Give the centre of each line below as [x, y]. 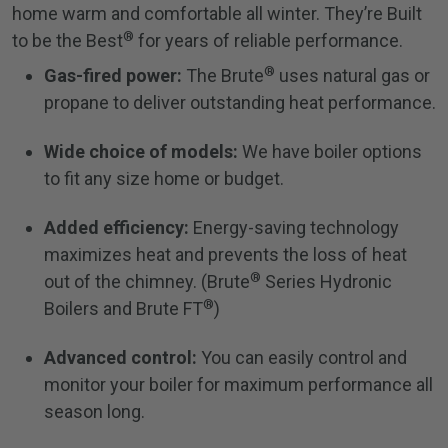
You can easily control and [302, 358]
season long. [94, 412]
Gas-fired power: [113, 76]
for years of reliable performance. [268, 41]
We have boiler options [330, 152]
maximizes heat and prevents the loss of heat [225, 255]
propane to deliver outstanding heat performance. [240, 103]
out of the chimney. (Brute [147, 282]
